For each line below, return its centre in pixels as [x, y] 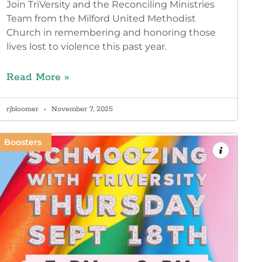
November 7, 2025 [81, 109]
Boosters [23, 142]
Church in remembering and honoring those [111, 33]
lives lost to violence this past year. [86, 47]
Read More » [37, 77]
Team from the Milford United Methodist [101, 19]
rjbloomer [23, 109]
